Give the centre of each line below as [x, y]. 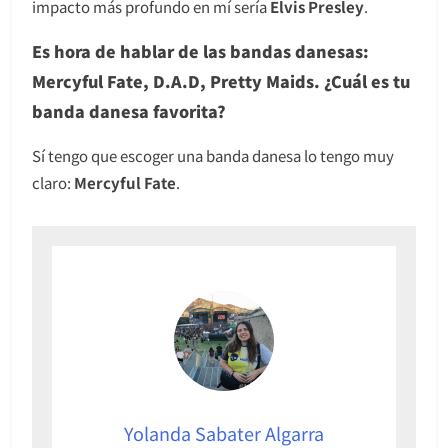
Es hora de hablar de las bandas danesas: [200, 50]
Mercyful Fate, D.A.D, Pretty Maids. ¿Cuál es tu [221, 80]
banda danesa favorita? [129, 110]
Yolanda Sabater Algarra [224, 432]
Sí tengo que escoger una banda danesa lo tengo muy [213, 155]
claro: [53, 182]
